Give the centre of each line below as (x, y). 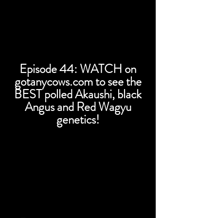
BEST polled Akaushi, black (78, 94)
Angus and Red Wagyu (78, 107)
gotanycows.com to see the (78, 82)
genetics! (78, 120)
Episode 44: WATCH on (78, 69)
